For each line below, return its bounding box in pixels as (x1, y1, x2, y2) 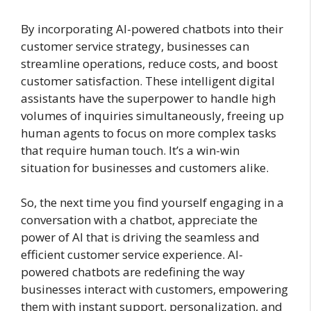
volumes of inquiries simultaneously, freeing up (21, 107, 284, 124)
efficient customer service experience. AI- (21, 246, 243, 263)
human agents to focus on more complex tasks (21, 124, 276, 141)
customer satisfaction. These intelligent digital (21, 72, 275, 89)
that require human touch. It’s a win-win (21, 142, 239, 158)
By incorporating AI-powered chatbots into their (21, 20, 283, 37)
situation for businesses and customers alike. (21, 159, 269, 176)
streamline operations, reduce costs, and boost (21, 55, 278, 72)
